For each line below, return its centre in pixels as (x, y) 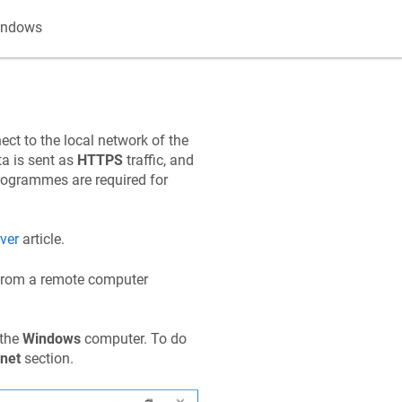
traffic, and (158, 160)
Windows (51, 339)
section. (47, 359)
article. (41, 240)
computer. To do (133, 339)
